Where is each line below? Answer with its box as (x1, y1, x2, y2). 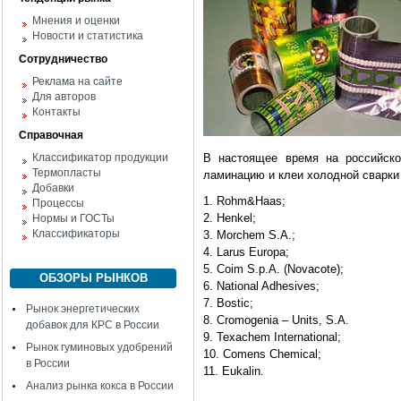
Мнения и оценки (32, 14, 120, 27)
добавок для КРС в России (26, 319, 159, 331)
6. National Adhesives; (203, 279, 320, 293)
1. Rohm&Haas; (203, 194, 286, 208)
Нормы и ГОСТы (32, 212, 115, 225)
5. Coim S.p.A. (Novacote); (203, 262, 344, 276)
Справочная (19, 129, 83, 141)
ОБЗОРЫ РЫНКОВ (38, 271, 148, 285)
